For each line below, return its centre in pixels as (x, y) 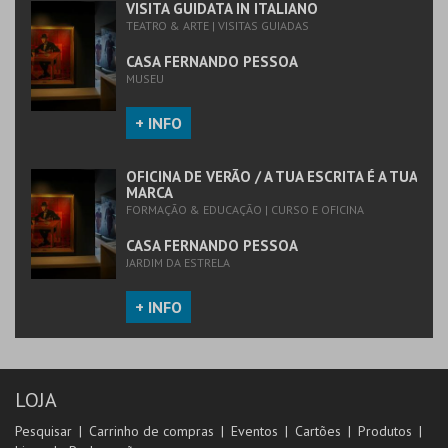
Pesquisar (43, 431)
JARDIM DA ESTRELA (178, 262)
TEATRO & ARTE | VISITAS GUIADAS (217, 25)
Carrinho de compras (151, 431)
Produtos (385, 431)
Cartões (318, 431)
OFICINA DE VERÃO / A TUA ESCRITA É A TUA (271, 176)
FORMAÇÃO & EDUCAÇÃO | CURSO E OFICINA (245, 209)
